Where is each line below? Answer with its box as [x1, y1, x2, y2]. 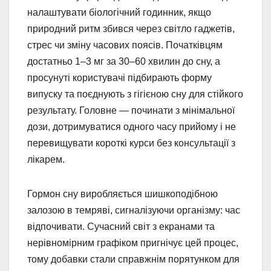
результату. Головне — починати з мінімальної [27, 105, 235, 116]
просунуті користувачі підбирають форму [27, 73, 212, 83]
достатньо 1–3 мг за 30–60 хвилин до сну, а [27, 56, 220, 67]
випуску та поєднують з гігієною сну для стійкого [27, 89, 243, 100]
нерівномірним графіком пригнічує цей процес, [27, 238, 238, 249]
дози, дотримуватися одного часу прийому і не [27, 122, 236, 132]
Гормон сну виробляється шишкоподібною [27, 189, 218, 200]
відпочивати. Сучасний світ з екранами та [27, 221, 215, 232]
